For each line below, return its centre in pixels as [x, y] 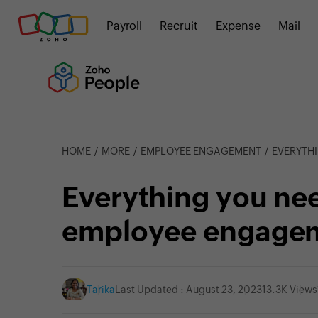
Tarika [101, 290]
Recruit [179, 26]
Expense [238, 26]
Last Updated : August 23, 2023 [188, 290]
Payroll [124, 26]
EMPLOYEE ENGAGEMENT [201, 151]
